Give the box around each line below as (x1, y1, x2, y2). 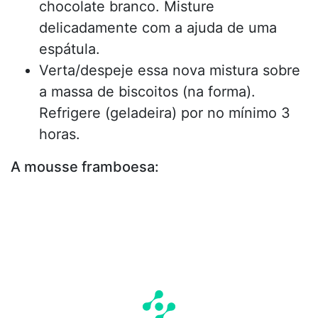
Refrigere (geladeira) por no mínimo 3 (39, 104, 290, 121)
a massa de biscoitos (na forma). (39, 82, 256, 100)
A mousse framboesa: (11, 158, 159, 175)
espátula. (39, 40, 100, 57)
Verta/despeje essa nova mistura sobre (39, 61, 300, 79)
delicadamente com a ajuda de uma (39, 18, 277, 36)
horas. (39, 125, 80, 143)
